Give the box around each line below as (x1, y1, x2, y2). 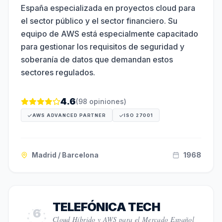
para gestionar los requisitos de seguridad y (21, 42, 184, 52)
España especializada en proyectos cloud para (21, 3, 195, 13)
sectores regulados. (21, 67, 95, 77)
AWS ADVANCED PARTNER (32, 112, 106, 118)
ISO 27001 (124, 112, 154, 118)
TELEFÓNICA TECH (53, 200, 160, 214)
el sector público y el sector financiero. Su (21, 16, 177, 26)
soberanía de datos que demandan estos (21, 55, 173, 64)
